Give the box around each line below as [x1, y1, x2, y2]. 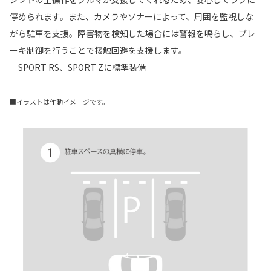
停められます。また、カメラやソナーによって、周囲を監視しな [10, 10, 253, 23]
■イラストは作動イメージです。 [10, 97, 109, 107]
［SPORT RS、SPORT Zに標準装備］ [10, 61, 154, 74]
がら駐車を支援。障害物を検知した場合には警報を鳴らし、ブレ [10, 27, 255, 40]
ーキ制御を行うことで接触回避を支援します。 [10, 44, 187, 57]
